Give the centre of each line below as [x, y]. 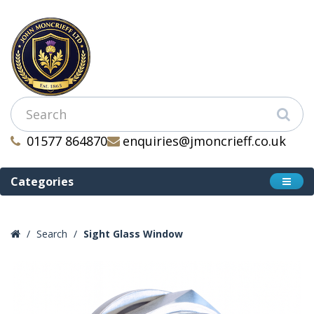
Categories [42, 182]
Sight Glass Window [133, 234]
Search [52, 234]
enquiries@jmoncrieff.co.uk [204, 141]
